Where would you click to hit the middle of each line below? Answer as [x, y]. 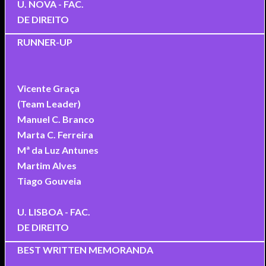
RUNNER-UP [45, 42]
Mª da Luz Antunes [58, 150]
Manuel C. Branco [56, 119]
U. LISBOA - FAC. [53, 211]
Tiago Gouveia [49, 180]
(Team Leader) [49, 103]
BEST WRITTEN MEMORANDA [85, 249]
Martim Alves [47, 165]
